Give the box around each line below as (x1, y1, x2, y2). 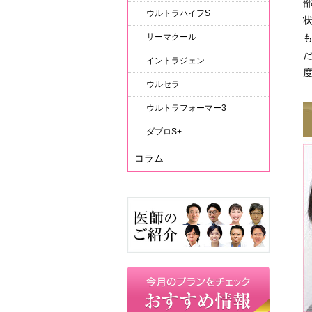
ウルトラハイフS (146, 8, 210, 18)
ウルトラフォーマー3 (146, 103, 226, 113)
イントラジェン (146, 56, 205, 65)
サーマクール (146, 32, 196, 42)
